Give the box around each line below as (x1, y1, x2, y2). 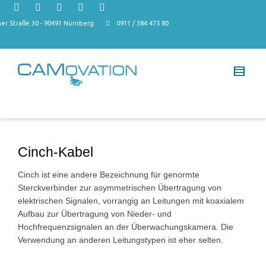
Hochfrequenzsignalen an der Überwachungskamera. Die (18, 222, 233, 232)
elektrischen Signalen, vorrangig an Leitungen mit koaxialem (18, 196, 244, 205)
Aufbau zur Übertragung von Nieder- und (18, 209, 172, 218)
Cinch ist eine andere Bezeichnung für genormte (18, 170, 199, 179)
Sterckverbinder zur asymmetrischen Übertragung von (18, 183, 221, 192)
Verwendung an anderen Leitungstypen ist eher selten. (18, 235, 223, 245)
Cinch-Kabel (18, 144, 93, 160)
